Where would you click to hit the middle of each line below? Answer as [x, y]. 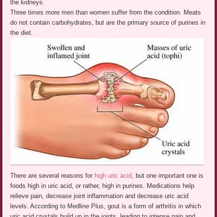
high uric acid [113, 176]
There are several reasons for [53, 176]
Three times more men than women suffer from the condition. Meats [106, 12]
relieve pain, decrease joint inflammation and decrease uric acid [100, 196]
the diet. [22, 32]
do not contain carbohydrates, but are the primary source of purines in [108, 22]
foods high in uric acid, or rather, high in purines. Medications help [102, 186]
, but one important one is [168, 176]
